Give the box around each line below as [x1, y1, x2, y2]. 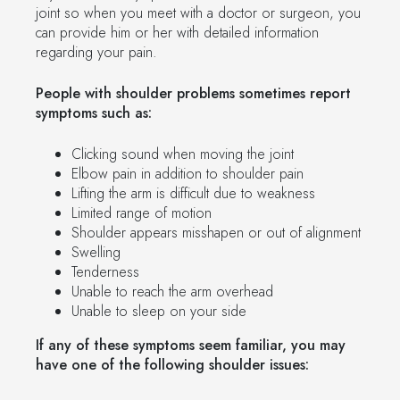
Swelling [71, 241, 121, 262]
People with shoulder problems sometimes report [36, 82, 351, 104]
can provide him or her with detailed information [36, 21, 319, 43]
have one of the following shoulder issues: [36, 354, 309, 375]
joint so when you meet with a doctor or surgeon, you [36, 2, 361, 23]
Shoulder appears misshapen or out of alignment [71, 221, 361, 243]
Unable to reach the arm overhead [71, 280, 273, 302]
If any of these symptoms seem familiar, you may [36, 334, 346, 355]
